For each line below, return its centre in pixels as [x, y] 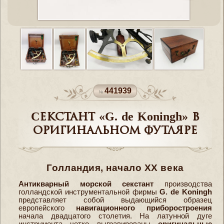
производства [183, 184]
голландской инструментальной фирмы [89, 192]
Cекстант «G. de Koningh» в [115, 117]
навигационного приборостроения [144, 208]
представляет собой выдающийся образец [115, 200]
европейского [47, 208]
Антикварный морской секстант [86, 184]
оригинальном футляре [115, 131]
